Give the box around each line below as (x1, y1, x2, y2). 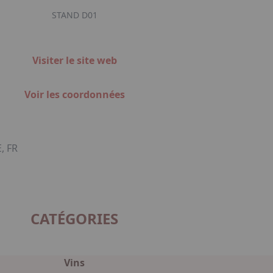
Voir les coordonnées (24, 88, 125, 101)
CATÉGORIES (30, 208, 118, 229)
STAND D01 (51, 9, 97, 21)
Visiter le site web (32, 54, 117, 67)
